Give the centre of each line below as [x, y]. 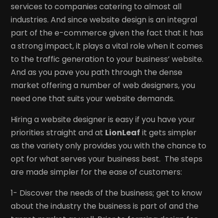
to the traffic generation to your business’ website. [107, 59]
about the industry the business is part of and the [105, 206]
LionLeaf [123, 132]
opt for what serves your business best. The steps [107, 159]
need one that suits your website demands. [93, 98]
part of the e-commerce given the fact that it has [107, 33]
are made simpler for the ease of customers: [97, 172]
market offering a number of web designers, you [103, 85]
